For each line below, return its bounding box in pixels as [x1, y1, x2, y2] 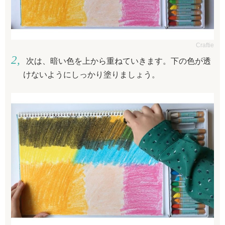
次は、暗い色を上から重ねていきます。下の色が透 [26, 56, 211, 65]
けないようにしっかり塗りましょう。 [23, 70, 160, 79]
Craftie [196, 41, 214, 49]
